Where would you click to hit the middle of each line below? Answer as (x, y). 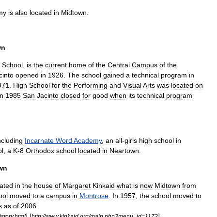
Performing (91, 85)
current (56, 65)
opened (27, 75)
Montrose (94, 196)
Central (119, 65)
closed (70, 95)
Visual (132, 85)
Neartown (124, 151)
